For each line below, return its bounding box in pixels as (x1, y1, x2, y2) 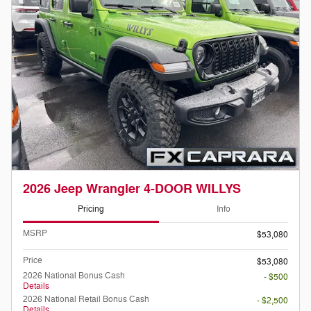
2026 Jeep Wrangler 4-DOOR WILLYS (23, 180, 241, 197)
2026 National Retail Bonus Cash (23, 293, 149, 305)
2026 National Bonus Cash (23, 269, 125, 281)
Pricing (78, 203, 104, 215)
